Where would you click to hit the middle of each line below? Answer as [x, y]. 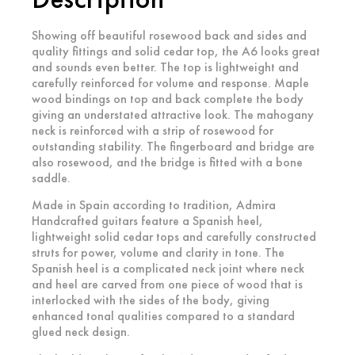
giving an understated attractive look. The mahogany [173, 114]
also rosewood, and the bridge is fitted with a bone [167, 162]
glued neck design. [81, 332]
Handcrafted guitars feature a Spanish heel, [147, 221]
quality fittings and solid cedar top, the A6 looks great [176, 51]
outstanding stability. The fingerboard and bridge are [173, 146]
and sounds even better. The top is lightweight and [165, 67]
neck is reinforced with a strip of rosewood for [153, 130]
